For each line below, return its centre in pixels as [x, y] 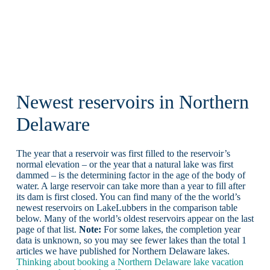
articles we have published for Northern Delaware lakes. [123, 251]
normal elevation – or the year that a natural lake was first [124, 165]
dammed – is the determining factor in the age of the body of [130, 175]
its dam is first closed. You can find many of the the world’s [128, 197]
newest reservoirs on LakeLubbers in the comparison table [127, 208]
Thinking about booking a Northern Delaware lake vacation [130, 262]
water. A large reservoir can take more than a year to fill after [130, 186]
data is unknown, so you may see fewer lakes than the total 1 [131, 240]
